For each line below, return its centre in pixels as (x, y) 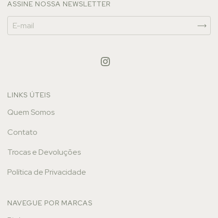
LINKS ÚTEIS (29, 95)
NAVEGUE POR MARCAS (50, 203)
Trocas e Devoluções (44, 152)
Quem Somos (31, 112)
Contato (22, 132)
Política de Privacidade (47, 172)
